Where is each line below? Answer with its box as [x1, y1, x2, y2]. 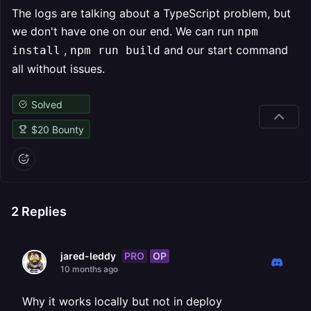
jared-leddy [60, 250, 116, 262]
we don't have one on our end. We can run [12, 24, 237, 38]
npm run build [70, 44, 160, 57]
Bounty [49, 123, 84, 135]
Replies [19, 204, 67, 219]
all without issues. [12, 62, 105, 76]
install [12, 44, 60, 57]
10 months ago [60, 264, 118, 274]
